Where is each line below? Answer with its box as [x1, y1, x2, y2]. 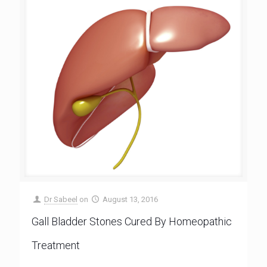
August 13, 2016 [103, 195, 159, 204]
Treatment [32, 239, 80, 252]
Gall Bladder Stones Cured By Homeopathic [32, 215, 232, 228]
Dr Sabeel [44, 195, 78, 204]
